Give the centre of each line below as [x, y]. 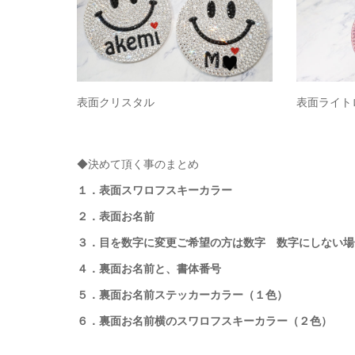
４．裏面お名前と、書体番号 [149, 268]
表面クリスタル [116, 102]
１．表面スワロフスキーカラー [155, 190]
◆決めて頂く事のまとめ [138, 164]
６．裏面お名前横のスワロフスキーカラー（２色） [204, 321]
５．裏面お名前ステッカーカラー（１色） [182, 294]
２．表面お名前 [116, 216]
